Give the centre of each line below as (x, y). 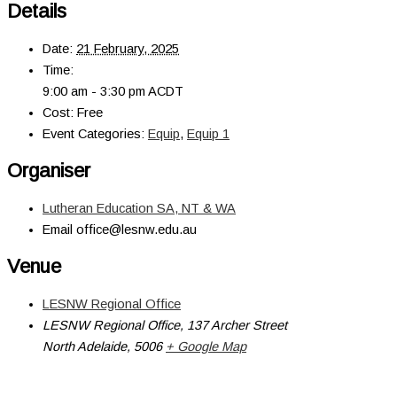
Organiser (49, 170)
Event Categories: (93, 133)
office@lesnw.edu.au (136, 229)
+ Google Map (206, 347)
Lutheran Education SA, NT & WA (139, 208)
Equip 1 (208, 133)
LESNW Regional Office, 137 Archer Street (165, 326)
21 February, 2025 (128, 48)
